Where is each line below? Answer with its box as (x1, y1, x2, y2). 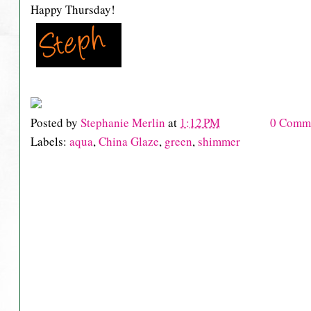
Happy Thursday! (31, 1, 115, 18)
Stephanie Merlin (81, 114, 168, 131)
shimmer (198, 133, 240, 149)
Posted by (31, 114, 81, 131)
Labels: (31, 133, 69, 149)
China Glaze (99, 133, 159, 149)
